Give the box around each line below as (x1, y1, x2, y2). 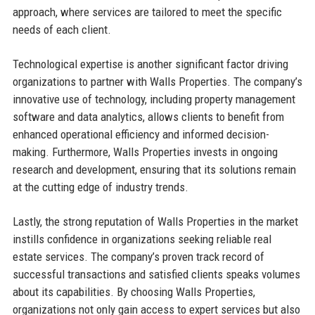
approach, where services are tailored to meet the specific (12, 5, 282, 20)
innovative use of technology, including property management (12, 92, 295, 107)
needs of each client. (12, 22, 111, 37)
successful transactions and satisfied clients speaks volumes (12, 267, 300, 282)
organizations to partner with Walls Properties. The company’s (12, 75, 302, 89)
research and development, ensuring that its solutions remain (12, 162, 296, 177)
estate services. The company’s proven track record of (12, 250, 264, 264)
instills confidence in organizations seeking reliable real (12, 232, 271, 247)
